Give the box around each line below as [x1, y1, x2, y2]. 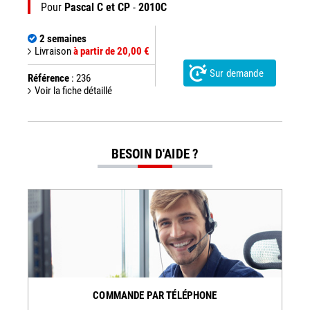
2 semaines [39, 33, 86, 45]
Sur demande [210, 67, 264, 80]
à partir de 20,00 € [73, 45, 149, 57]
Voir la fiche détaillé [35, 84, 112, 97]
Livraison [35, 45, 73, 57]
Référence [28, 72, 69, 84]
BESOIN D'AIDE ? [111, 146, 199, 162]
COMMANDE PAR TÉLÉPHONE [93, 289, 217, 302]
